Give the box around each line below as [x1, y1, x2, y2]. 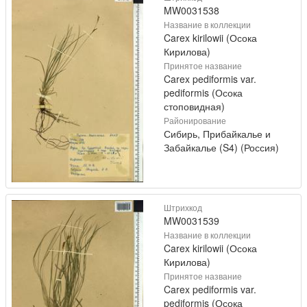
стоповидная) [164, 99, 225, 113]
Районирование [164, 114, 226, 126]
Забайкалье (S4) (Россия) [164, 140, 279, 154]
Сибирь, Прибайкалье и [164, 126, 271, 140]
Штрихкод [164, 201, 202, 213]
